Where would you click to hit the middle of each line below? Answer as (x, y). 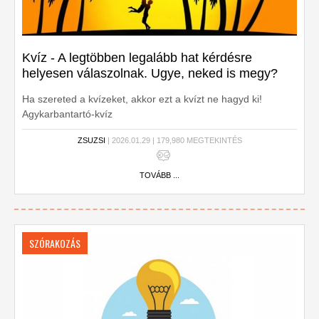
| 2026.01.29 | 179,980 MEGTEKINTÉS (173, 140)
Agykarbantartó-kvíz (67, 114)
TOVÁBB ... (159, 175)
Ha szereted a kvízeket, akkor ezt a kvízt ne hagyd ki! (142, 99)
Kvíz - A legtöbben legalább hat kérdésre (137, 58)
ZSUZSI (91, 140)
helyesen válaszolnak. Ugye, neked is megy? (150, 73)
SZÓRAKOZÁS (55, 243)
